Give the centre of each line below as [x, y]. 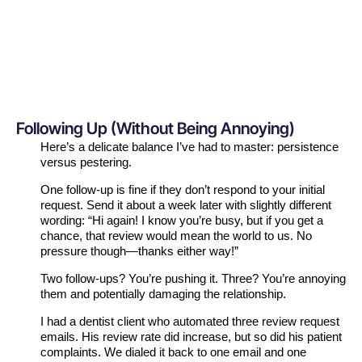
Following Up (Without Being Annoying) [156, 129]
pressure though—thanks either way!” [139, 251]
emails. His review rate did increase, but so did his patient [191, 337]
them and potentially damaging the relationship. [163, 294]
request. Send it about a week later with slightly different [186, 205]
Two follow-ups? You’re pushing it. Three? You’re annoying [193, 279]
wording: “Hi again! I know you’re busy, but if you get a [182, 221]
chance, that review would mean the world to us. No [176, 236]
